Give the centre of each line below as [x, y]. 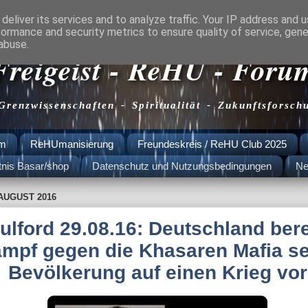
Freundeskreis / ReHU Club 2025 [212, 144]
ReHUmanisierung [71, 144]
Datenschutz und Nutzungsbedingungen [182, 166]
